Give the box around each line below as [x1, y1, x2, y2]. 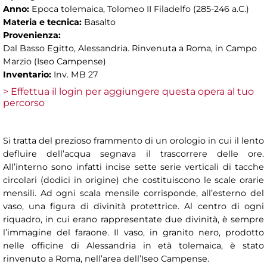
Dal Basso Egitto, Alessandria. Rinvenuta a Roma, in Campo [3, 43, 257, 54]
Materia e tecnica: [3, 17, 84, 28]
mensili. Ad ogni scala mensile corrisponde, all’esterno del [3, 188, 264, 199]
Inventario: [3, 69, 54, 80]
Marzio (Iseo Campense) [3, 56, 106, 67]
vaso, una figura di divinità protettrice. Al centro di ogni [3, 201, 264, 212]
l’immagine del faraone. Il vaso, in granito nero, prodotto [3, 227, 264, 238]
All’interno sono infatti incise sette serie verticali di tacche [3, 162, 264, 173]
